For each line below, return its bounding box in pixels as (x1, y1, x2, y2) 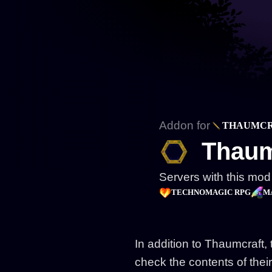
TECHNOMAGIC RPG (171, 188, 251, 197)
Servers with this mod (159, 171, 271, 183)
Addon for (159, 119, 210, 132)
